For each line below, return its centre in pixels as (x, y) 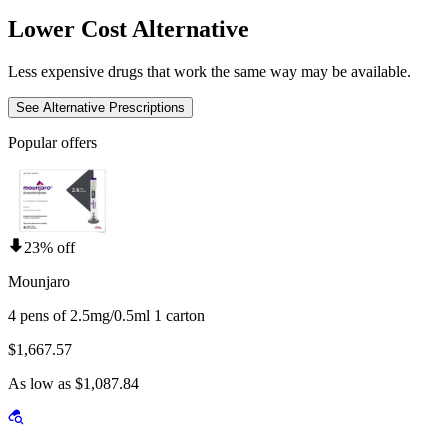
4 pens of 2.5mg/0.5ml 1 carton (106, 316)
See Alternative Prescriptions (100, 108)
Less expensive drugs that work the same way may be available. (209, 72)
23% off (49, 248)
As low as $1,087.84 (73, 384)
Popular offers (52, 143)
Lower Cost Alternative (128, 29)
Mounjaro (39, 282)
